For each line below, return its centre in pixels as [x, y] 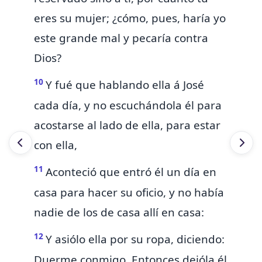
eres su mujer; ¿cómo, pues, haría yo [130, 18]
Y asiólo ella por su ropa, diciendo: [135, 239]
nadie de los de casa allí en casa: [119, 212]
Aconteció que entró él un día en [131, 172]
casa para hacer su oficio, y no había [129, 192]
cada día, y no [72, 105]
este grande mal [79, 38]
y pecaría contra [166, 38]
